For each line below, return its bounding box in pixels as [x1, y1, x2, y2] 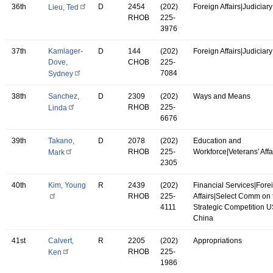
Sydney [48, 69, 73, 78]
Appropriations [193, 236, 242, 245]
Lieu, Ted [48, 2, 79, 12]
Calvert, [48, 236, 74, 245]
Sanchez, [48, 91, 79, 101]
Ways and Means [193, 91, 250, 101]
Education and [193, 136, 241, 145]
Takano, [48, 136, 74, 145]
